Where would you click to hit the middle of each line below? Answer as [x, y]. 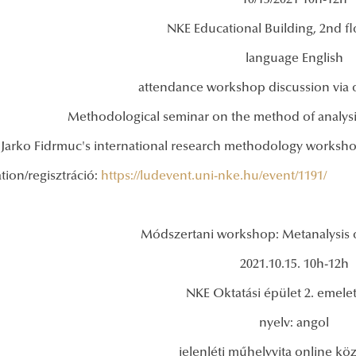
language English [294, 59]
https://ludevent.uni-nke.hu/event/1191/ [214, 177]
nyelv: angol [294, 324]
